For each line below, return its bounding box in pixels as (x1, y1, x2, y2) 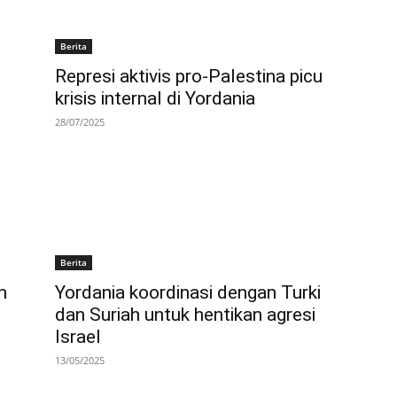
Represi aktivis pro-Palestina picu (55, 66, 323, 88)
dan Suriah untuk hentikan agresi (55, 304, 315, 326)
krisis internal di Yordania (55, 88, 255, 110)
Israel (55, 326, 101, 348)
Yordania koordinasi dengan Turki (55, 282, 321, 304)
